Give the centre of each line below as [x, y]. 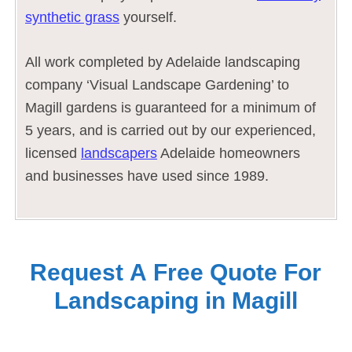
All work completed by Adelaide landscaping [163, 62]
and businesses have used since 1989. [147, 176]
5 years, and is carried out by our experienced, [170, 130]
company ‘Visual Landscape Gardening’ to [157, 84]
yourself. [148, 17]
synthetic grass [72, 17]
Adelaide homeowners [229, 153]
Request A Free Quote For [176, 272]
